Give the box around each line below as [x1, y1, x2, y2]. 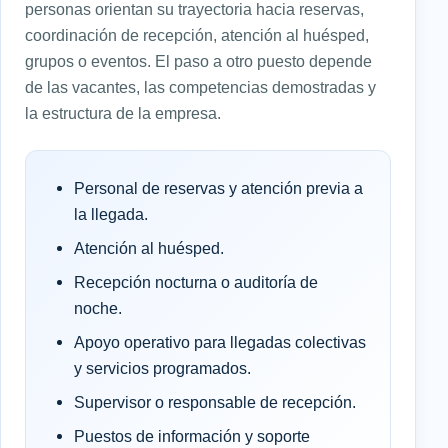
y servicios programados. [74, 358, 251, 377]
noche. [74, 298, 122, 317]
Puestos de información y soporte [74, 426, 310, 445]
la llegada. [74, 204, 148, 223]
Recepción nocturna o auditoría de [74, 272, 318, 291]
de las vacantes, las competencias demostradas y [25, 77, 376, 96]
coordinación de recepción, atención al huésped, [25, 25, 369, 44]
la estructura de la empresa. [25, 103, 221, 122]
